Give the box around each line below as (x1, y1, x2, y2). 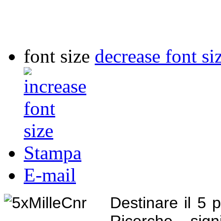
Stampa (24, 142, 81, 163)
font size (24, 45, 90, 67)
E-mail (24, 164, 76, 185)
